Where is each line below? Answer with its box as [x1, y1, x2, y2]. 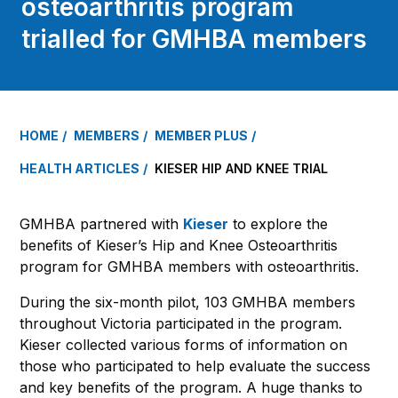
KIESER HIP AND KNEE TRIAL [155, 160, 328, 176]
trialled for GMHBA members [21, 23, 367, 54]
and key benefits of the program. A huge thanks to [20, 378, 362, 396]
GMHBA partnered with [20, 214, 183, 233]
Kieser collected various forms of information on [20, 335, 347, 354]
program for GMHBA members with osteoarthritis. [20, 257, 359, 275]
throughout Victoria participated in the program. [20, 314, 342, 332]
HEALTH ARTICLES [20, 160, 139, 176]
